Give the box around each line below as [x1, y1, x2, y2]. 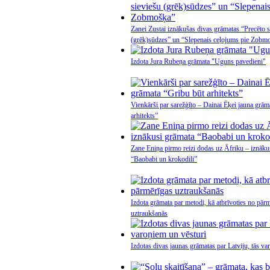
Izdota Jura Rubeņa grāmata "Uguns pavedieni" [131, 57, 266, 66]
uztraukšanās [131, 209, 168, 218]
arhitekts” [131, 111, 158, 120]
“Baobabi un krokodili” [131, 155, 197, 163]
